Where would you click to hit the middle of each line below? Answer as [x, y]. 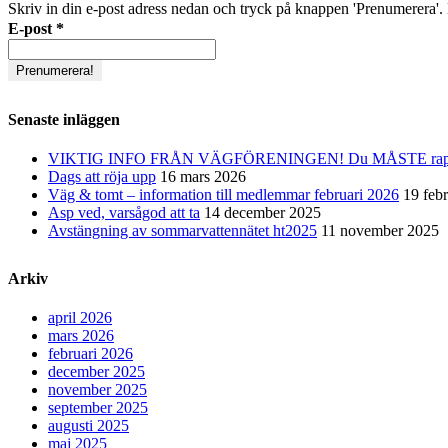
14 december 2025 [262, 213]
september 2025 [98, 408]
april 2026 [80, 318]
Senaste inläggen [64, 119]
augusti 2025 [88, 426]
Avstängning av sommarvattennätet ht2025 [182, 231]
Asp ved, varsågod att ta [124, 213]
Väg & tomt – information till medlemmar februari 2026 [223, 195]
